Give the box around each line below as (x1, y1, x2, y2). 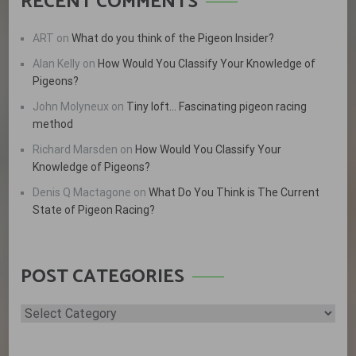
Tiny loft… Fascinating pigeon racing (126, 99, 308, 113)
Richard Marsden (33, 142, 118, 156)
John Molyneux (33, 99, 110, 113)
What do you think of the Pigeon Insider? (72, 31, 275, 44)
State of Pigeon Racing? (33, 203, 156, 216)
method (33, 117, 74, 130)
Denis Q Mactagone (33, 185, 132, 199)
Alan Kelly (33, 56, 81, 70)
